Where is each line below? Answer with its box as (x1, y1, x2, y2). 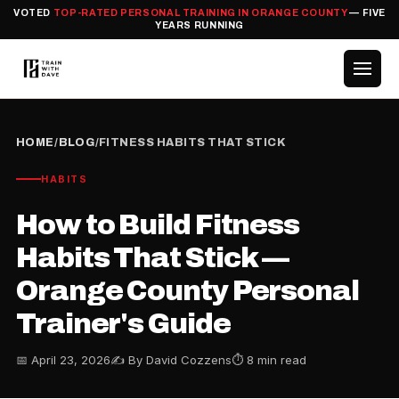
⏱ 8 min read (232, 352, 306, 367)
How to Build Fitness (16, 208, 300, 240)
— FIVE (346, 8, 387, 18)
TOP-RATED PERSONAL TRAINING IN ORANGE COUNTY (53, 8, 347, 18)
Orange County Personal (16, 274, 359, 306)
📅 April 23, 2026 (16, 352, 110, 367)
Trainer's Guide (16, 307, 231, 339)
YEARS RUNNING (154, 20, 245, 30)
